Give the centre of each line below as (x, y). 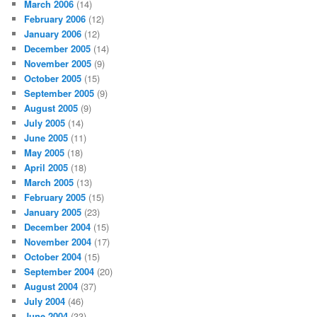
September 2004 (59, 271)
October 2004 (53, 256)
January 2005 (53, 212)
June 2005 (46, 137)
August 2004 (51, 286)
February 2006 (55, 18)
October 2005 (53, 78)
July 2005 (45, 122)
